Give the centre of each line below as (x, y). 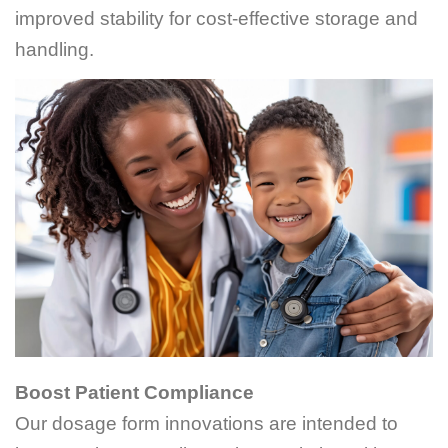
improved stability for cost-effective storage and (216, 19)
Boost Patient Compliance (134, 393)
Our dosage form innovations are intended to (206, 424)
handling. (54, 50)
